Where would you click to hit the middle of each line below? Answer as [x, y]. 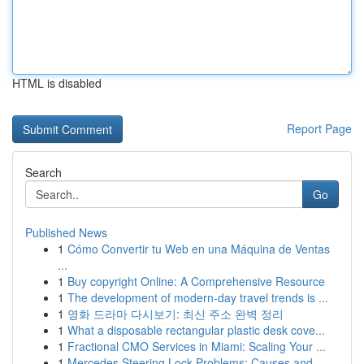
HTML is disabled [57, 83]
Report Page [319, 128]
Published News [66, 232]
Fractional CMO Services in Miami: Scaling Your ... [197, 346]
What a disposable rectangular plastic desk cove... [196, 330]
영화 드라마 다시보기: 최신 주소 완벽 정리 [175, 314]
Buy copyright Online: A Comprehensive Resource [196, 281]
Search [43, 172]
